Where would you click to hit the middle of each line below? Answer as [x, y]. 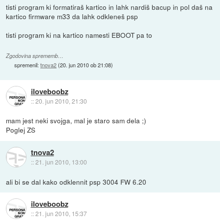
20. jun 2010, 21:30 [61, 101]
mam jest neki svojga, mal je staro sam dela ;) [76, 121]
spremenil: [27, 65]
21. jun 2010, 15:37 [61, 213]
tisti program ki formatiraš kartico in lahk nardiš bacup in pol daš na [110, 7]
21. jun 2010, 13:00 [61, 162]
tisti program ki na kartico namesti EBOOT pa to [79, 35]
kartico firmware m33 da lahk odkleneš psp [72, 16]
